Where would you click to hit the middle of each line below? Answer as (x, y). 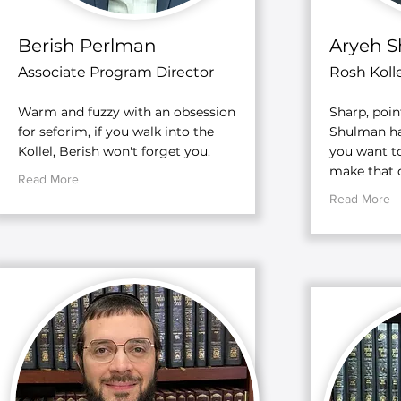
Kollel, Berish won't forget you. (114, 151)
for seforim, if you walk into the (116, 132)
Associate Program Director (116, 72)
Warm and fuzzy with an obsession (127, 112)
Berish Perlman (87, 46)
